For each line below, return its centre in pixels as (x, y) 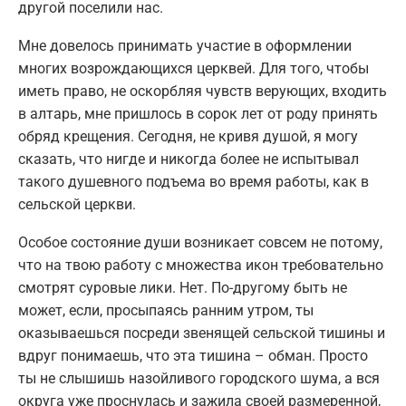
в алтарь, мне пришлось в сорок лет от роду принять (198, 114)
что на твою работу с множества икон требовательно (201, 266)
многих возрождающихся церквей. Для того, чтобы (193, 69)
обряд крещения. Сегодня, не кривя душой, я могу (188, 137)
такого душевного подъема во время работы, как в (193, 182)
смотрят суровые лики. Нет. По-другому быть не (183, 288)
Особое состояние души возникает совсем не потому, (200, 243)
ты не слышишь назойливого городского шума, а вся (199, 379)
